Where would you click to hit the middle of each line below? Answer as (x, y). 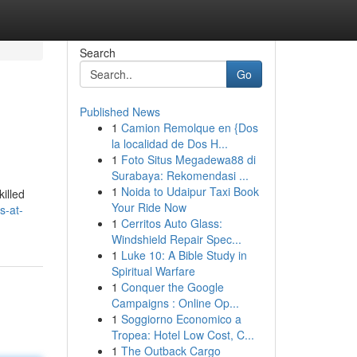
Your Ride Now (149, 207)
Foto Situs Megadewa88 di (188, 159)
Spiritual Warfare (153, 271)
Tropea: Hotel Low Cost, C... (182, 335)
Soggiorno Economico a (181, 319)
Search (97, 53)
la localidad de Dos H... (169, 143)
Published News (120, 112)
